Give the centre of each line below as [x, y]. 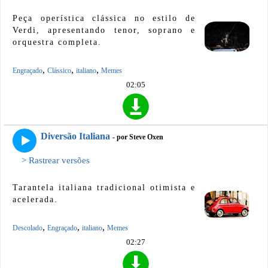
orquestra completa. [57, 42]
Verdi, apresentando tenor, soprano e [104, 30]
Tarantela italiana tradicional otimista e [104, 188]
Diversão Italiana [75, 136]
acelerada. [35, 200]
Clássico [59, 70]
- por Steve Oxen [138, 137]
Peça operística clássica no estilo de [104, 18]
